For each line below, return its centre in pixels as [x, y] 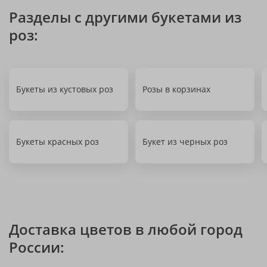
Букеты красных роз [58, 142]
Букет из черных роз [185, 142]
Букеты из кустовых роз [65, 89]
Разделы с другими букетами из [125, 17]
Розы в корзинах [176, 89]
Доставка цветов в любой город [126, 229]
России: [37, 247]
